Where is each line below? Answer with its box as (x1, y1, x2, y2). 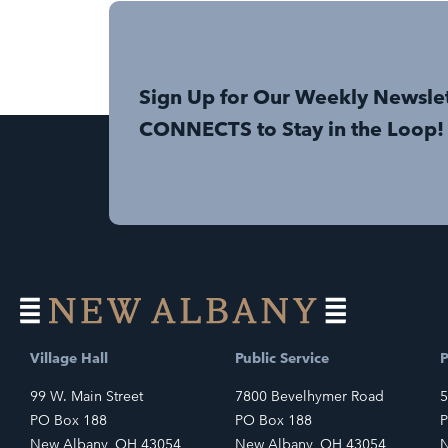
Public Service (234, 348, 329, 367)
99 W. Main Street (30, 387, 143, 406)
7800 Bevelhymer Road (234, 387, 384, 406)
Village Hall (30, 348, 108, 367)
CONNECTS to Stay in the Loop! (139, 116, 445, 141)
